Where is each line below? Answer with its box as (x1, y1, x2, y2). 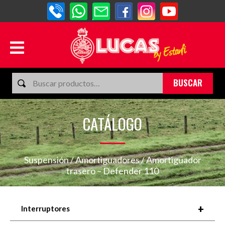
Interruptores (21, 204, 70, 213)
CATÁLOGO (83, 112, 142, 135)
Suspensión (24, 154, 69, 165)
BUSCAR (173, 76, 202, 89)
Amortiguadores (75, 154, 140, 165)
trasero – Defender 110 (66, 165, 159, 176)
